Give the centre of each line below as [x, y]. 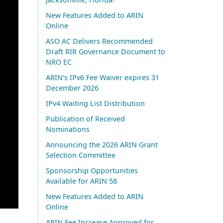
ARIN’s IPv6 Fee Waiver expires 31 [103, 77]
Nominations [68, 129]
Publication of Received [85, 118]
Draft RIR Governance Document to [106, 51]
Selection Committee [81, 155]
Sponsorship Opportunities [92, 170]
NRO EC [59, 62]
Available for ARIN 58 [81, 181]
